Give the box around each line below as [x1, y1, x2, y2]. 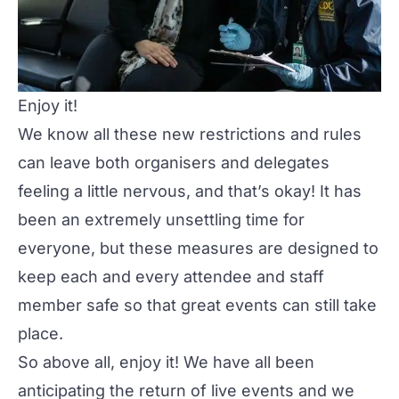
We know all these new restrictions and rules [18, 124, 362, 143]
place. [18, 323, 63, 343]
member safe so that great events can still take [18, 295, 377, 314]
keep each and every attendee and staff [18, 266, 324, 286]
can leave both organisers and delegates [18, 152, 330, 172]
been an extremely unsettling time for [18, 209, 305, 229]
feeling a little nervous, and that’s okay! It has [18, 181, 362, 200]
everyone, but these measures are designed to [18, 238, 379, 257]
